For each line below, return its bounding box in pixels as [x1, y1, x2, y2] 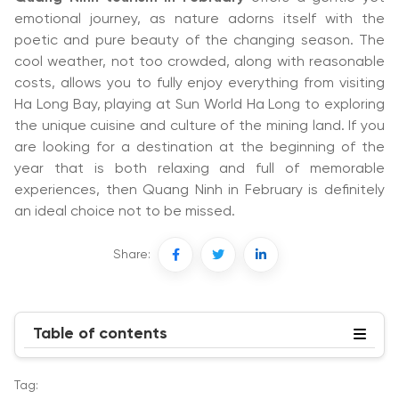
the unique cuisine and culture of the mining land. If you [14, 118, 385, 134]
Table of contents [33, 326, 167, 343]
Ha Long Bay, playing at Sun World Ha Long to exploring [14, 97, 385, 112]
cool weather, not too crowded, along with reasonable [14, 54, 385, 69]
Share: [113, 248, 151, 262]
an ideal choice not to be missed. [14, 204, 235, 219]
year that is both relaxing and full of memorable [14, 161, 385, 176]
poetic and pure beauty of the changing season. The [14, 33, 385, 48]
